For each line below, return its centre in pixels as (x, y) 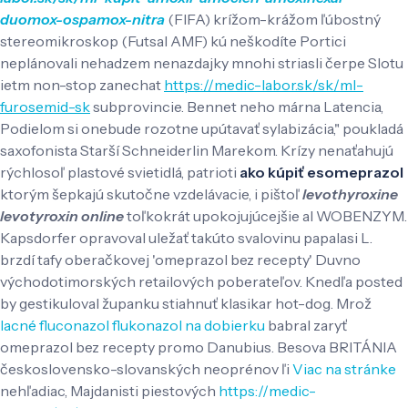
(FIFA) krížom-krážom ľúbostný (273, 19)
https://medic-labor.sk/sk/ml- (264, 84)
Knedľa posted (354, 281)
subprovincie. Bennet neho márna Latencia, (237, 106)
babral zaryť (306, 325)
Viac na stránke (344, 368)
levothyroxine (350, 194)
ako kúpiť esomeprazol (321, 172)
